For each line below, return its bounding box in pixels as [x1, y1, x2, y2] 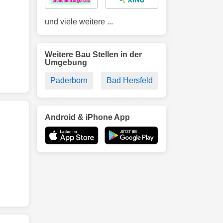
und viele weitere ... [45, 17, 113, 26]
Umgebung [45, 58, 87, 67]
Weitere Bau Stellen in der [45, 50, 142, 59]
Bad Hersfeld [107, 76, 153, 85]
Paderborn [50, 76, 88, 85]
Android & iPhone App [45, 113, 130, 121]
